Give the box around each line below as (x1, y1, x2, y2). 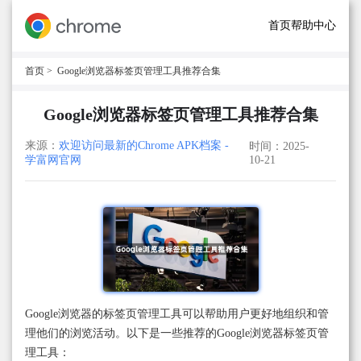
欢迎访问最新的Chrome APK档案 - (59, 139, 229, 151)
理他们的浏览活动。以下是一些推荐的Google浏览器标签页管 (25, 327, 329, 340)
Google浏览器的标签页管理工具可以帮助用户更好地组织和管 (25, 308, 329, 321)
